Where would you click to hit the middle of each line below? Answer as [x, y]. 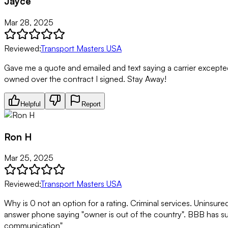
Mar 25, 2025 [29, 158]
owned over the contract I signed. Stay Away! [85, 79]
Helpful [31, 104]
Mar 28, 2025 [29, 22]
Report [91, 104]
